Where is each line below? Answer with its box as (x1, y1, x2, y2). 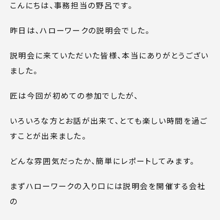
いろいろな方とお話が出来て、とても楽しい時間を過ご (10, 114, 208, 126)
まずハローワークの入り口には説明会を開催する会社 (10, 180, 206, 191)
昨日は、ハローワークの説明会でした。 (10, 24, 150, 35)
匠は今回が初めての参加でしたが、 (10, 89, 138, 101)
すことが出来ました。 (10, 130, 86, 141)
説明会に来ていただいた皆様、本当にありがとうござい (10, 49, 209, 60)
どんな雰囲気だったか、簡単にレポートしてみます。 (10, 155, 195, 166)
